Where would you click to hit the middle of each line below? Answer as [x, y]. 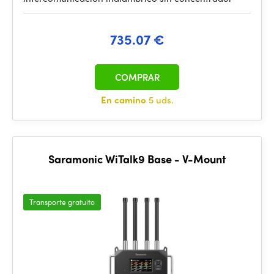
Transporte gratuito [62, 202]
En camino [124, 100]
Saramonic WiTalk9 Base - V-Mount [137, 159]
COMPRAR [137, 77]
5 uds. [161, 100]
